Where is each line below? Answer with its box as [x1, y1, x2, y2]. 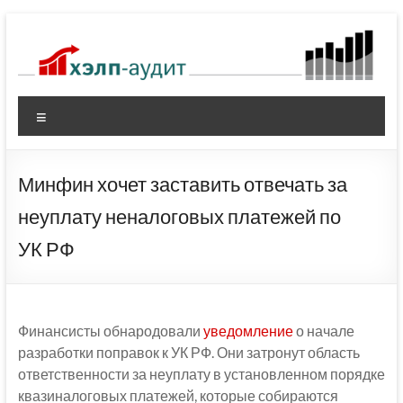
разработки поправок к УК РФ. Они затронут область [17, 344, 360, 362]
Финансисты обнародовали [17, 322, 203, 340]
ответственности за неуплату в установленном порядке [17, 365, 385, 383]
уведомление [202, 322, 293, 340]
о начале [292, 322, 354, 340]
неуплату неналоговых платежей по [17, 204, 341, 229]
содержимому [4, 49, 98, 66]
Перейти [4, 13, 63, 30]
